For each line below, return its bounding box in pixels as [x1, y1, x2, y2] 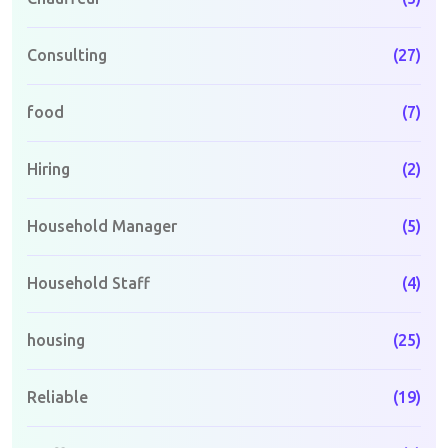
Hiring [27, 159, 70, 178]
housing [27, 330, 85, 349]
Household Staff [27, 273, 150, 292]
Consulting [27, 45, 107, 64]
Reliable [27, 387, 88, 406]
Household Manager [27, 216, 177, 235]
